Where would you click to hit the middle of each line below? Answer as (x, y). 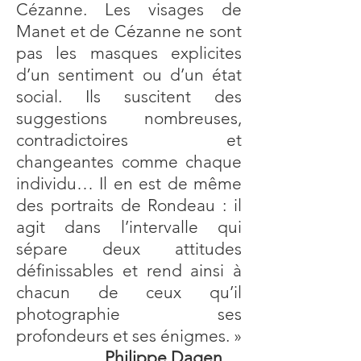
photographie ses (129, 314)
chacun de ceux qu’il (129, 292)
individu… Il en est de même (129, 183)
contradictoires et (129, 140)
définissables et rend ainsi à (129, 270)
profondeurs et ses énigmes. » (129, 336)
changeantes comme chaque (129, 162)
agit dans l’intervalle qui (129, 227)
